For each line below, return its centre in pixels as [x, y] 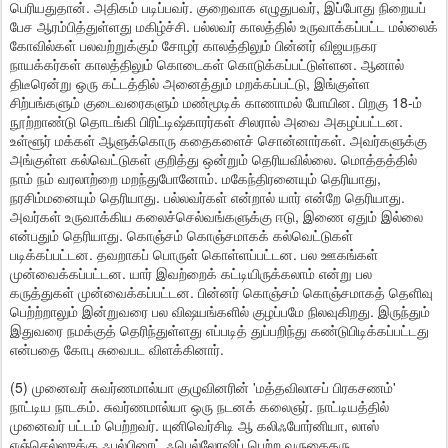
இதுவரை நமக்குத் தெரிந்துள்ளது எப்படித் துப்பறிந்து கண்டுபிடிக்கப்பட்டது [219, 330]
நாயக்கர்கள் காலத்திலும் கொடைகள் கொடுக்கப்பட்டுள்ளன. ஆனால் [207, 64]
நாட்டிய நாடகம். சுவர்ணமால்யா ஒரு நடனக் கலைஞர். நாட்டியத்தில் [199, 406]
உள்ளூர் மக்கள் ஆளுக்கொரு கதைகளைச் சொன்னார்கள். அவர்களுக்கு [218, 140]
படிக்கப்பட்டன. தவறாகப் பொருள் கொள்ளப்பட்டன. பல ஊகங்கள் [194, 254]
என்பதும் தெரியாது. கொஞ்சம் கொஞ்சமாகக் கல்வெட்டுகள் [181, 235]
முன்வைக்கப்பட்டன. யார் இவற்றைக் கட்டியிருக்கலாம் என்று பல [191, 273]
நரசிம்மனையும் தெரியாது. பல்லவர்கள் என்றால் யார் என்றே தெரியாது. [207, 197]
